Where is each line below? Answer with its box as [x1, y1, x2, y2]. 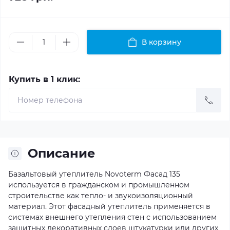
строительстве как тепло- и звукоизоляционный [8, 191, 193, 200]
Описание [28, 146, 95, 161]
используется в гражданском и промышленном [8, 180, 189, 189]
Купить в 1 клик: [9, 74, 80, 84]
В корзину [141, 37, 181, 47]
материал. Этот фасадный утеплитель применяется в [8, 202, 210, 211]
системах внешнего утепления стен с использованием [8, 213, 217, 222]
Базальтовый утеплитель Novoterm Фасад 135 [8, 169, 180, 179]
